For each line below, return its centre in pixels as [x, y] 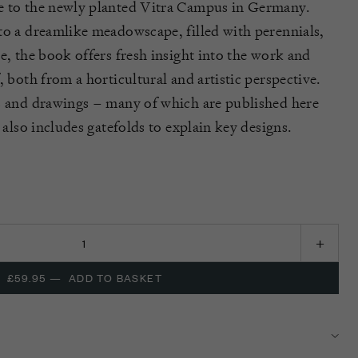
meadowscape [135, 31]
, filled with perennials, [251, 31]
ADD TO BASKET [115, 278]
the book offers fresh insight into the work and [163, 55]
